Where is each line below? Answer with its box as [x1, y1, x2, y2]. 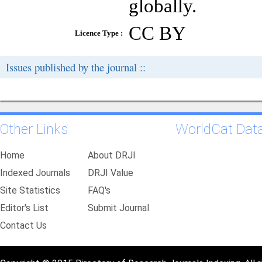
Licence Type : [75, 29, 123, 37]
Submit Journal [88, 202, 149, 213]
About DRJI [88, 150, 136, 161]
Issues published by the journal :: [6, 60, 146, 74]
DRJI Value [88, 167, 133, 178]
